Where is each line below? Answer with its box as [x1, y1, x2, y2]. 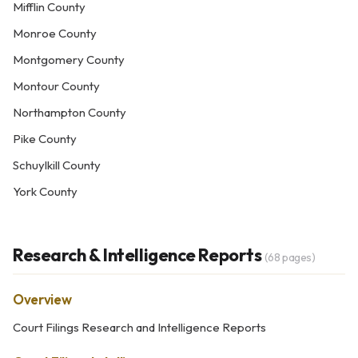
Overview [13, 291, 72, 308]
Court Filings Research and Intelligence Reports [13, 320, 266, 335]
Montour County [13, 78, 100, 93]
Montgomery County [13, 52, 125, 67]
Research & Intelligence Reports [13, 244, 265, 266]
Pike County [13, 131, 77, 146]
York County [13, 184, 78, 199]
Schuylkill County [13, 157, 101, 173]
